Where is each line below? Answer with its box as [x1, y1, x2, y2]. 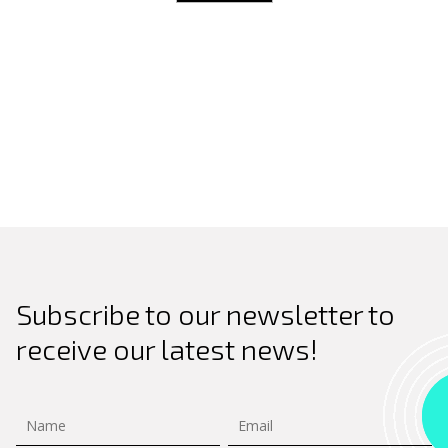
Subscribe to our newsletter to [16, 297, 395, 331]
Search [31, 65, 82, 87]
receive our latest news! [16, 332, 318, 366]
